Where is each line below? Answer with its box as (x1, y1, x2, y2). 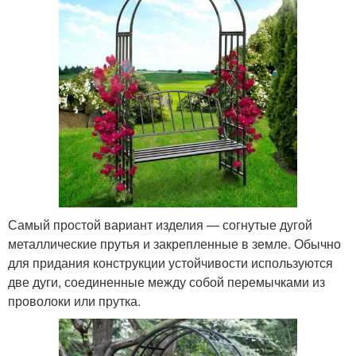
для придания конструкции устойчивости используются (8, 253, 333, 273)
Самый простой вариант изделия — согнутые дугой (8, 215, 312, 234)
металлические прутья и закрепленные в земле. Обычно (8, 234, 341, 253)
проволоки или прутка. (8, 292, 141, 311)
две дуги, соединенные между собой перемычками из (8, 273, 325, 292)
